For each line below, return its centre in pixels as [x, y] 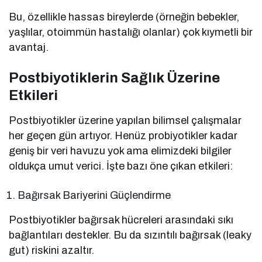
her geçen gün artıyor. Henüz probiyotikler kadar [123, 135]
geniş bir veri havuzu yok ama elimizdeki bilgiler [120, 151]
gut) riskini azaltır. [52, 250]
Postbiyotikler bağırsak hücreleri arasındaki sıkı [121, 220]
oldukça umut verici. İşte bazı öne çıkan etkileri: [121, 166]
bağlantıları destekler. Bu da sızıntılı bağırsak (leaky [130, 235]
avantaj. [29, 47]
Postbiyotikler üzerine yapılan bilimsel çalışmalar [125, 120]
